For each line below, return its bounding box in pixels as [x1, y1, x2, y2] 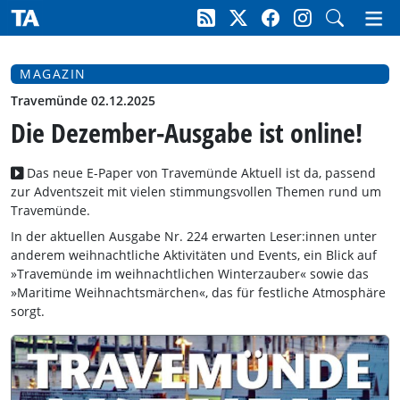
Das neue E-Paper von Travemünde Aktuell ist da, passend [23, 164, 376, 181]
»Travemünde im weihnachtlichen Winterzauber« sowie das [11, 265, 369, 282]
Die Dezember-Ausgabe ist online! [11, 114, 362, 151]
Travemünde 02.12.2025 [11, 92, 155, 109]
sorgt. [11, 303, 45, 320]
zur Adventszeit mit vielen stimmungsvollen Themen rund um [11, 183, 381, 200]
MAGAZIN [15, 65, 87, 82]
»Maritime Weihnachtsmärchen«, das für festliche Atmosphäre [11, 284, 386, 301]
